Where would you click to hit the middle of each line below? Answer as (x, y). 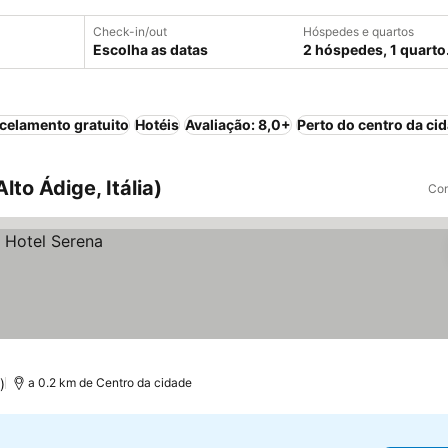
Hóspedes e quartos (358, 31)
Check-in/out (130, 31)
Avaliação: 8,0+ (238, 124)
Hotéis (157, 124)
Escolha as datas (150, 49)
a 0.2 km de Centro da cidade (109, 382)
